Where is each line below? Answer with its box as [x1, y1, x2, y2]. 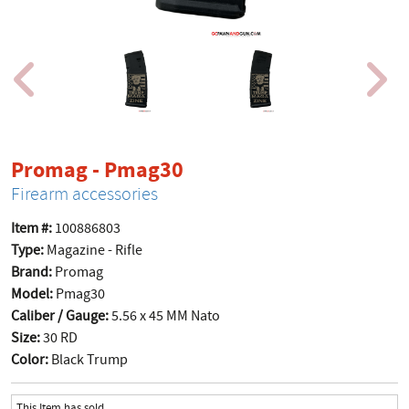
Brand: [11, 263, 53, 281]
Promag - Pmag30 [11, 155, 184, 184]
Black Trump [48, 351, 129, 369]
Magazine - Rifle [44, 241, 143, 259]
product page [183, 154, 313, 184]
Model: [11, 285, 54, 303]
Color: [11, 351, 49, 369]
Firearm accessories [11, 183, 159, 205]
